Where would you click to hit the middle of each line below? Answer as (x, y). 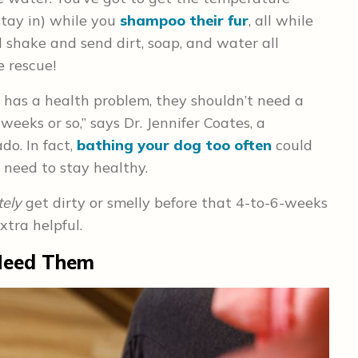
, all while (281, 21)
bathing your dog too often (174, 145)
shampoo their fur (184, 21)
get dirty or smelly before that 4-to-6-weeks (175, 203)
